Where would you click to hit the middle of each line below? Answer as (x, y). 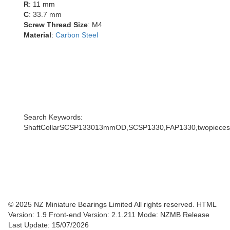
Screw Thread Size (56, 25)
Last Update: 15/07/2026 (49, 225)
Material (37, 35)
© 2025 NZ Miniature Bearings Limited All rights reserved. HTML (112, 204)
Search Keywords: (53, 117)
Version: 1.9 (28, 215)
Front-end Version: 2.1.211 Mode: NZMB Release (129, 215)
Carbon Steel (77, 35)
